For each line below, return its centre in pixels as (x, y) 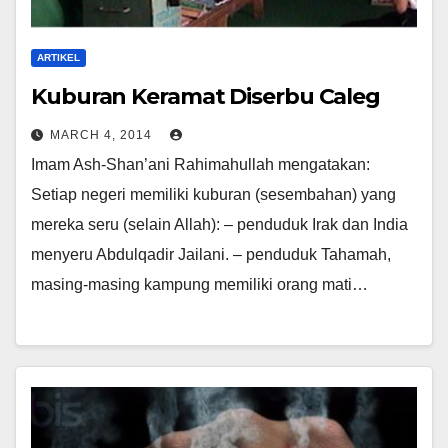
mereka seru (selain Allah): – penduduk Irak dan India (219, 224)
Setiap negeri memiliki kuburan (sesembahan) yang (213, 194)
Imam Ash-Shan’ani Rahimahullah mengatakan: (200, 164)
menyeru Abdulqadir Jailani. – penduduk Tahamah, (211, 254)
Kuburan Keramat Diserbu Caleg (206, 96)
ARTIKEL (58, 57)
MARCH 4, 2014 (103, 134)
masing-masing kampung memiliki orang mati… (199, 284)
